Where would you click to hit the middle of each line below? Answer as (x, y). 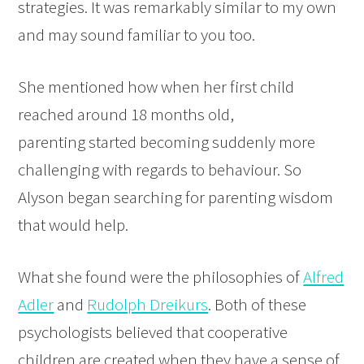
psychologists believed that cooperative (153, 331)
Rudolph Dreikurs (148, 304)
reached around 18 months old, (126, 114)
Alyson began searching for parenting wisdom (176, 197)
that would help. (74, 224)
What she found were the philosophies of (161, 276)
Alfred (324, 276)
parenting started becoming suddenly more (167, 141)
